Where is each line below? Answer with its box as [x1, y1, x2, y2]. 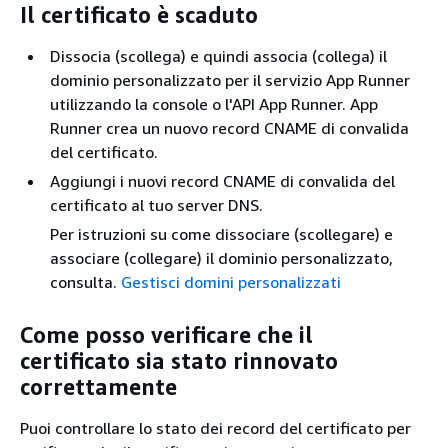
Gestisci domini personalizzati [121, 272, 341, 292]
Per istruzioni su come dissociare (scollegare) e [50, 224, 393, 244]
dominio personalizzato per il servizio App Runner [50, 70, 410, 90]
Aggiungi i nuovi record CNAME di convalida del [50, 171, 395, 191]
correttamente [20, 373, 177, 400]
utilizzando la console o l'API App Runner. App [50, 94, 378, 114]
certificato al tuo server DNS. [50, 195, 263, 215]
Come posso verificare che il [20, 321, 313, 348]
